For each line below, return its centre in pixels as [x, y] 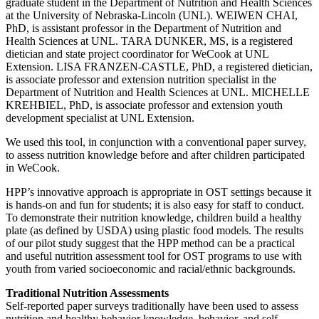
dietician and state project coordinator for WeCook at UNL [137, 54]
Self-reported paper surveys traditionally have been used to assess [152, 306]
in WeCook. [33, 168]
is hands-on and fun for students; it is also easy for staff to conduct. [155, 205]
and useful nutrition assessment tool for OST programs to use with [154, 256]
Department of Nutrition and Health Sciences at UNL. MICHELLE [158, 93]
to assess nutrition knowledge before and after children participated [155, 155]
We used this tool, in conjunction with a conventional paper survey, [156, 142]
